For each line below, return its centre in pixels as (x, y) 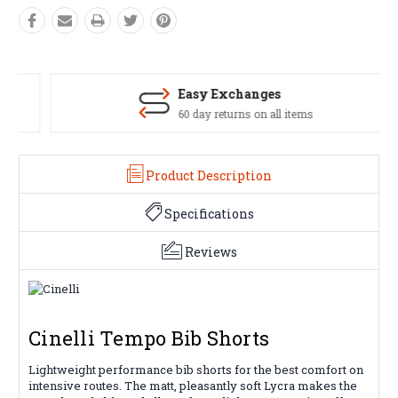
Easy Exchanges (202, 93)
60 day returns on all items (219, 113)
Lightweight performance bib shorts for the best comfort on (196, 369)
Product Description (208, 175)
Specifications (209, 213)
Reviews (211, 251)
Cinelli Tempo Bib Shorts (149, 338)
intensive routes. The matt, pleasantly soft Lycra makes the (193, 385)
